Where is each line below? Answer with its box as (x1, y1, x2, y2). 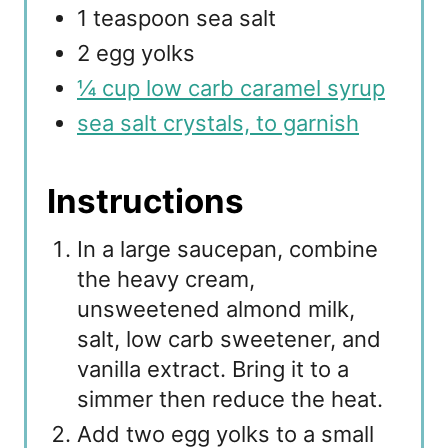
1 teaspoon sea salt (77, 5, 276, 32)
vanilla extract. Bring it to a (77, 356, 349, 383)
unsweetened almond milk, (77, 296, 355, 323)
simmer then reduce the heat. (77, 386, 383, 413)
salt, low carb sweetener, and (77, 326, 381, 353)
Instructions (47, 181, 244, 222)
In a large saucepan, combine (77, 236, 378, 263)
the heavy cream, (77, 266, 255, 293)
